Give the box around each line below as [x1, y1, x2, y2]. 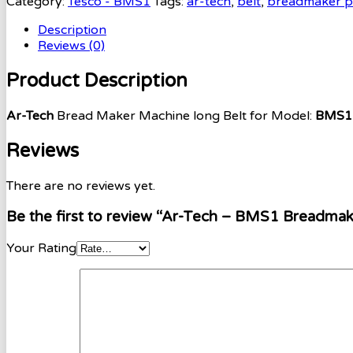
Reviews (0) [38, 37, 105, 54]
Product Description [6, 69, 188, 92]
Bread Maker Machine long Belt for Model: [57, 107, 315, 124]
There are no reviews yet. [6, 177, 155, 194]
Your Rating [6, 240, 76, 256]
